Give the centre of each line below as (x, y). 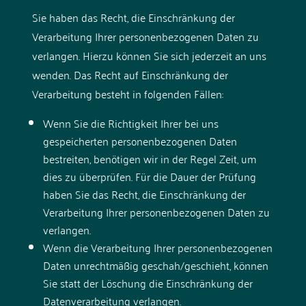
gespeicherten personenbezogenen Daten (140, 140)
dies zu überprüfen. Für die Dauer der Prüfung (149, 176)
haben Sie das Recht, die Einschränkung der (144, 194)
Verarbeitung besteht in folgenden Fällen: (127, 93)
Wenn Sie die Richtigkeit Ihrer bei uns (130, 123)
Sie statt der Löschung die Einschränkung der (148, 282)
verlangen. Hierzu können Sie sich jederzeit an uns (149, 55)
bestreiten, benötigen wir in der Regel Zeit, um (149, 158)
